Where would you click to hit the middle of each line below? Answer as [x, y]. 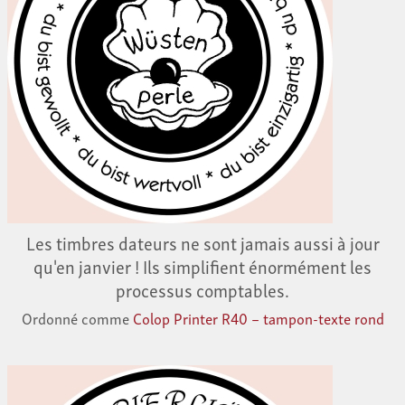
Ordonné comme [77, 318]
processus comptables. [202, 290]
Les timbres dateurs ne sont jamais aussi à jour [202, 243]
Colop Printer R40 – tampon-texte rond [258, 318]
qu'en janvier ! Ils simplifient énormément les [202, 266]
